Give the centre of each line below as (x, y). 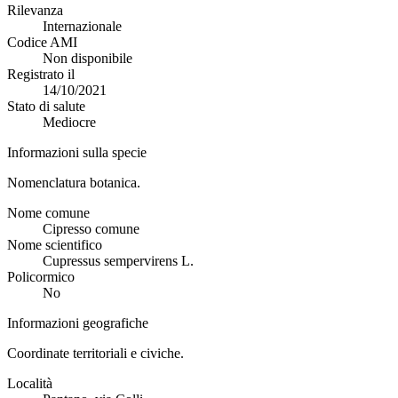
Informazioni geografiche (78, 322)
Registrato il (41, 74)
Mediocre (69, 122)
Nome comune (48, 212)
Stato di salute (46, 106)
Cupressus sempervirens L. (118, 260)
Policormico (41, 276)
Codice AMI (42, 42)
